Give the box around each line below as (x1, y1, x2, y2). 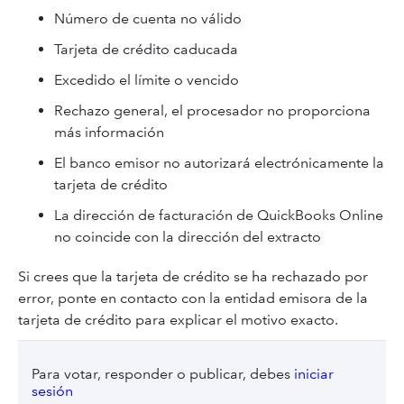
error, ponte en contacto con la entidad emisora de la (18, 289, 368, 307)
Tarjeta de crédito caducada (54, 41, 238, 58)
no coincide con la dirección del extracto (54, 228, 321, 245)
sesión (32, 382, 73, 399)
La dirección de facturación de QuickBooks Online (54, 207, 383, 224)
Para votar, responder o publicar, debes (32, 365, 294, 382)
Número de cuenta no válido (54, 10, 242, 27)
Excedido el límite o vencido (54, 71, 239, 88)
